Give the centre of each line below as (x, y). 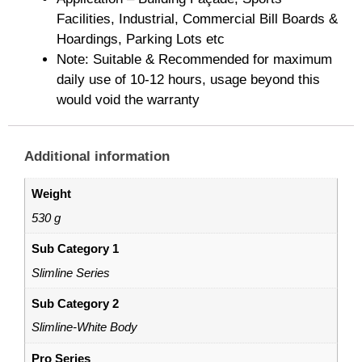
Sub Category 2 (75, 303)
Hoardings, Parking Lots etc (141, 40)
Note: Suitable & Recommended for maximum (194, 60)
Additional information (97, 157)
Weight (51, 194)
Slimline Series (70, 272)
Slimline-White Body (84, 327)
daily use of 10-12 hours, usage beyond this (188, 80)
